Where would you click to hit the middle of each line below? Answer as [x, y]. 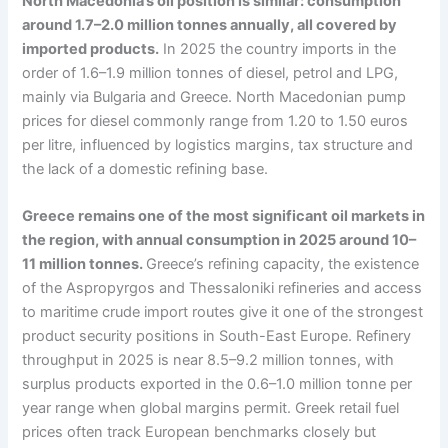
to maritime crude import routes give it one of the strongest [223, 312]
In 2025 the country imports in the [278, 49]
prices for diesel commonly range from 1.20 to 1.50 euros [215, 121]
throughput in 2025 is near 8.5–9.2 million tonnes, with [208, 360]
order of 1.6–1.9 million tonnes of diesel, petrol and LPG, [210, 73]
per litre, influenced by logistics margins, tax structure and [218, 145]
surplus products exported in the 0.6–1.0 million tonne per [217, 384]
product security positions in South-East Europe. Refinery [217, 336]
